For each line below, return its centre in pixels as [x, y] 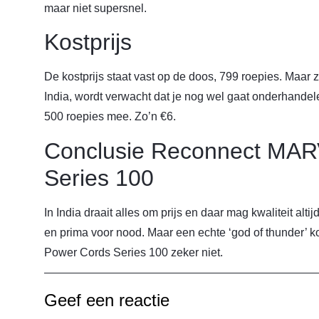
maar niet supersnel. [95, 8]
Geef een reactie [107, 300]
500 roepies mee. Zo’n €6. [110, 117]
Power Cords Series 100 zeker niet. [134, 252]
